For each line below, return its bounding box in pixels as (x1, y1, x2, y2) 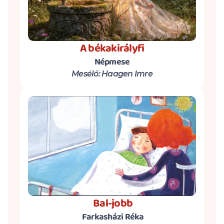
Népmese (94, 55, 130, 69)
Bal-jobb (93, 194, 133, 212)
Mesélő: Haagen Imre (71, 69, 152, 78)
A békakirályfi (79, 39, 144, 57)
